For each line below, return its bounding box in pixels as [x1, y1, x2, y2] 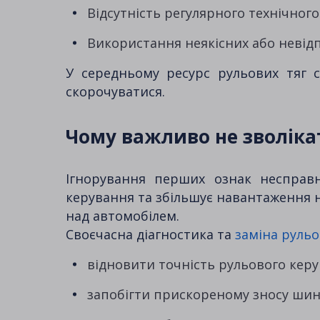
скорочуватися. [66, 82, 165, 100]
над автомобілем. [66, 206, 179, 224]
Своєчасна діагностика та [66, 225, 235, 243]
